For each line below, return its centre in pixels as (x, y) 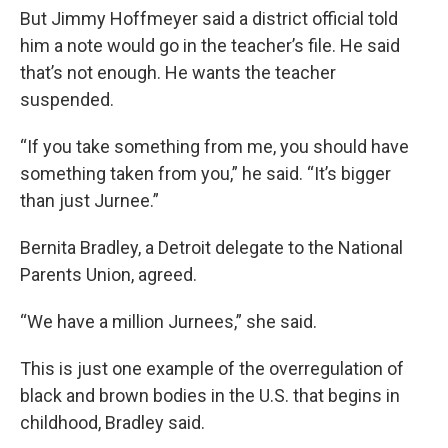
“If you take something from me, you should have (214, 146)
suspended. (67, 99)
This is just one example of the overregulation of (212, 368)
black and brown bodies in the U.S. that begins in (210, 395)
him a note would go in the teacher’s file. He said (210, 45)
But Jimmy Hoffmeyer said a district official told (209, 18)
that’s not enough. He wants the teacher (178, 72)
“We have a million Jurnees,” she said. (168, 321)
